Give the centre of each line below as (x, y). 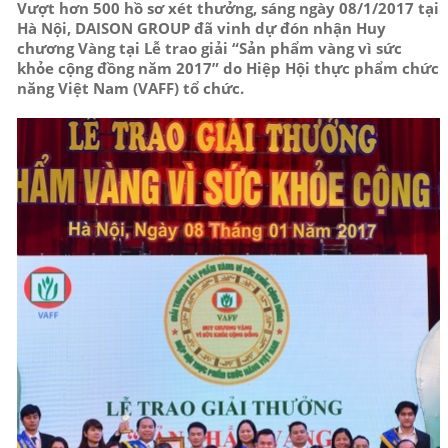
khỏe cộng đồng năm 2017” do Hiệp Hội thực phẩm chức (227, 67)
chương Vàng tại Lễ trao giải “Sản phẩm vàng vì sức (209, 47)
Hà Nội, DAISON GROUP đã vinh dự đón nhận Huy (201, 27)
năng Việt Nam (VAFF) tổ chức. (130, 87)
